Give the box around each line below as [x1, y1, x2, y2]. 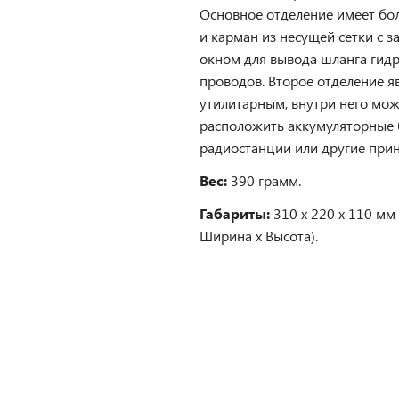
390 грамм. [231, 171, 301, 190]
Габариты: [199, 204, 270, 223]
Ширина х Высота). [199, 226, 318, 245]
